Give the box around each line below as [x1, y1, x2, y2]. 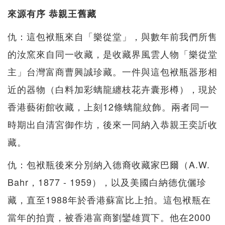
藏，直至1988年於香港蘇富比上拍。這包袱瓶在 [8, 193, 211, 206]
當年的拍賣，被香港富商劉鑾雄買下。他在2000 [8, 210, 211, 224]
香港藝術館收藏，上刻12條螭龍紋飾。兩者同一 [8, 100, 209, 114]
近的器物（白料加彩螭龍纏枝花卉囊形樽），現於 [8, 82, 217, 96]
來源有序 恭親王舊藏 [8, 7, 96, 21]
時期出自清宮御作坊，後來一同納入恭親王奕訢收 [8, 118, 217, 131]
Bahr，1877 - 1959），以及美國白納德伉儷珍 [8, 175, 206, 189]
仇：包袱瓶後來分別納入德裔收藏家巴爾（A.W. [8, 158, 210, 171]
